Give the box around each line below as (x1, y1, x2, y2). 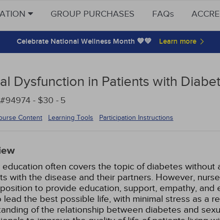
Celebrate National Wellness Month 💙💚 (16, 37, 152, 46)
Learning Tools (48, 113, 93, 122)
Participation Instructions (99, 113, 173, 122)
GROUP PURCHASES (51, 9, 135, 19)
